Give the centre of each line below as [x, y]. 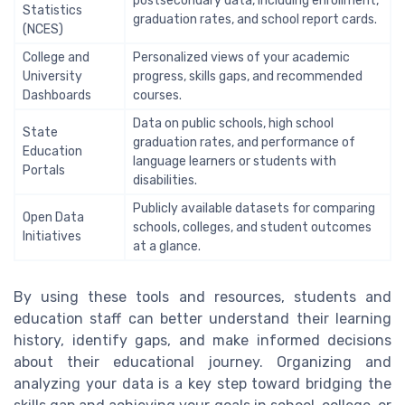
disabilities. [165, 180]
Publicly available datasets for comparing [254, 208]
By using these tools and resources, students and [202, 297]
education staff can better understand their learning [202, 318]
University [52, 76]
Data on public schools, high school [233, 123]
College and [56, 57]
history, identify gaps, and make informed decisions [202, 340]
